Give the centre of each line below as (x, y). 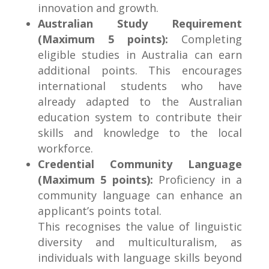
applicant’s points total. (99, 211)
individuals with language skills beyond (140, 258)
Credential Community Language (140, 164)
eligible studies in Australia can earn (140, 55)
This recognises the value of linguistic (140, 227)
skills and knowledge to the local (140, 133)
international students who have (140, 86)
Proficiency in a (198, 180)
